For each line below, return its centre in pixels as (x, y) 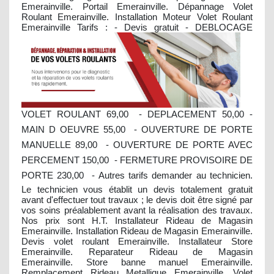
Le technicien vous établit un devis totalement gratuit (137, 189)
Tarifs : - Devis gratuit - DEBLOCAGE (165, 27)
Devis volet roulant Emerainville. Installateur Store (137, 241)
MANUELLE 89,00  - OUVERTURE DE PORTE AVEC (137, 144)
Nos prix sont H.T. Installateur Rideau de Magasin (137, 220)
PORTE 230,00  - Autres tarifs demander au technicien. (137, 175)
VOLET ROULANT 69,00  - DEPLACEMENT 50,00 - (137, 114)
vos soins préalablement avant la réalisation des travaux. (137, 210)
